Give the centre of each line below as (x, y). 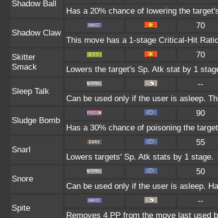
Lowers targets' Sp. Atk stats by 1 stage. (140, 157)
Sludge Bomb (36, 120)
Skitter (24, 57)
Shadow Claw (36, 33)
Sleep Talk (30, 91)
